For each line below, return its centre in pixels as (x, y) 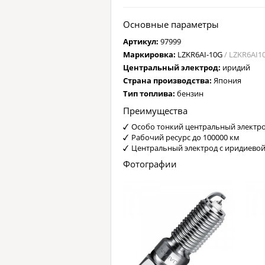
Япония (227, 80)
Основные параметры (171, 24)
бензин (190, 93)
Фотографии (150, 164)
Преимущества (155, 111)
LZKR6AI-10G (201, 54)
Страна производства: (168, 80)
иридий (236, 67)
